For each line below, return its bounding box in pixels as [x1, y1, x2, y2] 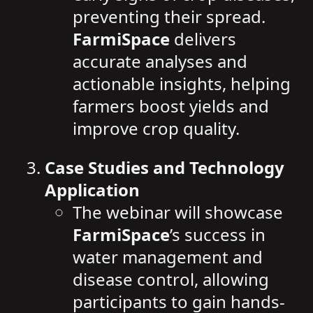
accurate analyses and [73, 50, 247, 73]
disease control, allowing [73, 268, 269, 291]
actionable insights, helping [73, 72, 291, 95]
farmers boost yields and [73, 94, 269, 117]
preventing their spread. [73, 5, 265, 28]
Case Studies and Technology [45, 156, 284, 179]
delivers [170, 27, 236, 50]
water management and [73, 245, 263, 268]
